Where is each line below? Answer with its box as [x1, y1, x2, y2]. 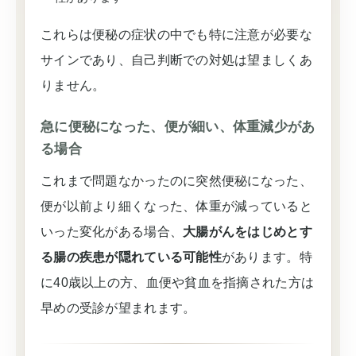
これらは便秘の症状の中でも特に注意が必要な [41, 28, 312, 41]
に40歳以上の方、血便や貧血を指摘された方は [41, 276, 315, 289]
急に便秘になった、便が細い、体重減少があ [41, 119, 315, 134]
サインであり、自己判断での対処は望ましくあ [41, 53, 312, 67]
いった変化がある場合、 [41, 225, 184, 238]
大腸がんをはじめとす [183, 225, 312, 238]
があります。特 [221, 250, 312, 264]
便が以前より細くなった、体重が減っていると [41, 199, 312, 213]
